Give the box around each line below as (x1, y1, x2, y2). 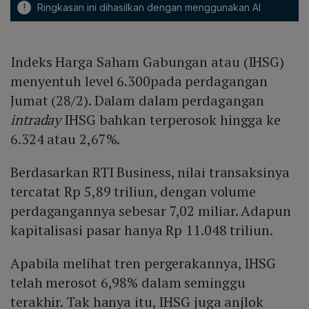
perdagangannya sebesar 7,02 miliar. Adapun (10, 201, 291, 221)
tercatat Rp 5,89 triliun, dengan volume (10, 182, 257, 201)
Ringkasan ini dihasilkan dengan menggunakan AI (34, 1, 261, 14)
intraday (10, 110, 61, 130)
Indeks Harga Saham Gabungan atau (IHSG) (10, 52, 285, 72)
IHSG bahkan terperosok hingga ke (61, 110, 281, 130)
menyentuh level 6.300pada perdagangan (10, 72, 268, 91)
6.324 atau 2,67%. (10, 130, 127, 149)
